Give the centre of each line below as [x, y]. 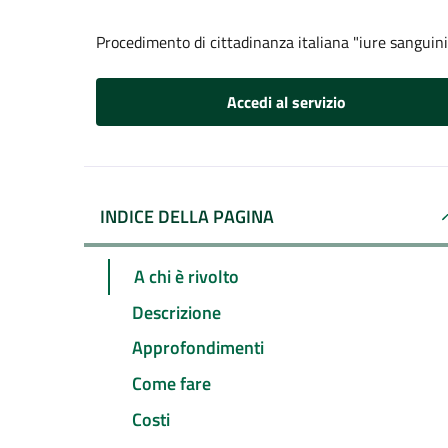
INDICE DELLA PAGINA [187, 216]
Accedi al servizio [286, 102]
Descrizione [176, 312]
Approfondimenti [198, 348]
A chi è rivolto [186, 276]
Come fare [171, 384]
